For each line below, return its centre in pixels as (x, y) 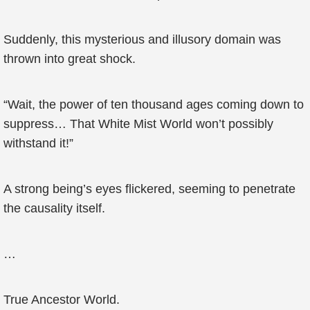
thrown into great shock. (70, 59)
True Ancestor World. (62, 300)
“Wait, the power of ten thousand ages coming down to (154, 104)
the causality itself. (54, 208)
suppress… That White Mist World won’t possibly (138, 124)
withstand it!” (38, 143)
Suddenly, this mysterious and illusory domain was (142, 39)
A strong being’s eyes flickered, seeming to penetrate (149, 189)
